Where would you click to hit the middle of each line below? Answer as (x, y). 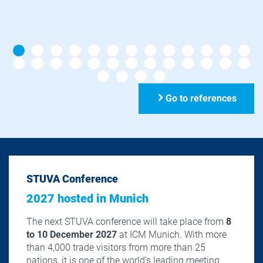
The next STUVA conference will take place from (126, 221)
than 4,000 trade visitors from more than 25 (116, 247)
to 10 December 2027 (72, 234)
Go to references (201, 98)
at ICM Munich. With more (172, 234)
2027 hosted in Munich (87, 198)
